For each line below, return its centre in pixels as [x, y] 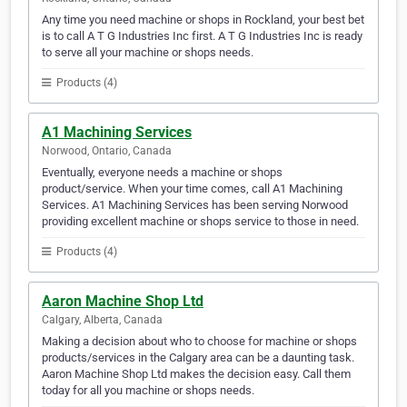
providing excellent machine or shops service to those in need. [200, 222]
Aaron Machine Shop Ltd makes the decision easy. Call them [196, 374]
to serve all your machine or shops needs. [148, 53]
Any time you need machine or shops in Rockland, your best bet [203, 20]
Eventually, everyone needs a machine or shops [162, 173]
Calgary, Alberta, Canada [102, 320]
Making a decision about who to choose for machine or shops [199, 342]
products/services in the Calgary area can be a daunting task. [198, 358]
